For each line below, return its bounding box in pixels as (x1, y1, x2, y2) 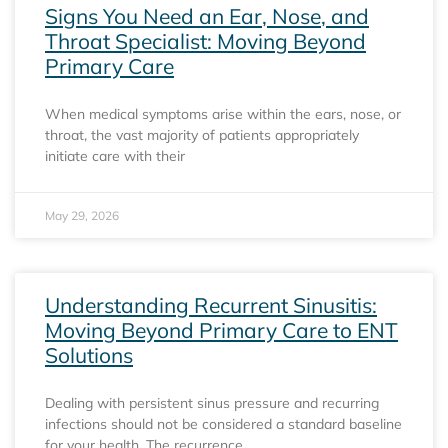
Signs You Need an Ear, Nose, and (45, 2, 369, 29)
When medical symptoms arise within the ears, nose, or (45, 104, 401, 123)
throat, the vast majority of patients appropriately (45, 125, 359, 144)
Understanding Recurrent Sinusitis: (45, 291, 377, 318)
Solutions (45, 341, 133, 368)
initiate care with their (45, 146, 185, 165)
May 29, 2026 (45, 207, 119, 223)
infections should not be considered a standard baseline (45, 414, 402, 433)
